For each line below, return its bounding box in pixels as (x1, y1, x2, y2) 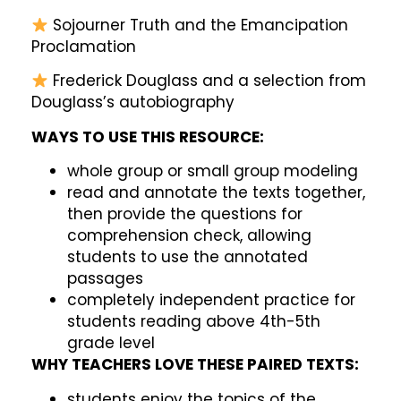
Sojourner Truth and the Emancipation (48, 14, 349, 36)
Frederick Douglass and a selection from (48, 70, 367, 92)
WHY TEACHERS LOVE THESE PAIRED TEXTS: (31, 354, 359, 376)
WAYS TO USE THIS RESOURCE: (31, 125, 264, 148)
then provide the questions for (67, 203, 303, 226)
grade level (67, 332, 155, 354)
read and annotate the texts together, (67, 182, 365, 204)
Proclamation (31, 36, 136, 57)
